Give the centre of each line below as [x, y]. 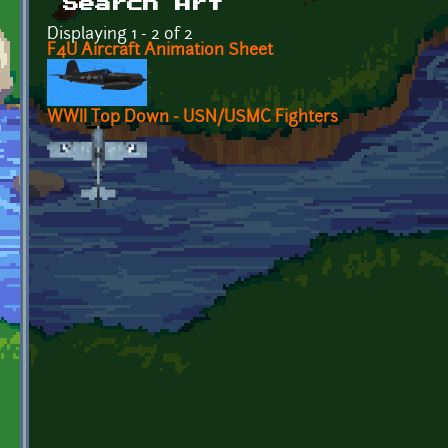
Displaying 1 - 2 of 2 [120, 34]
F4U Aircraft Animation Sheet [160, 50]
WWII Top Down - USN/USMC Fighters [192, 117]
